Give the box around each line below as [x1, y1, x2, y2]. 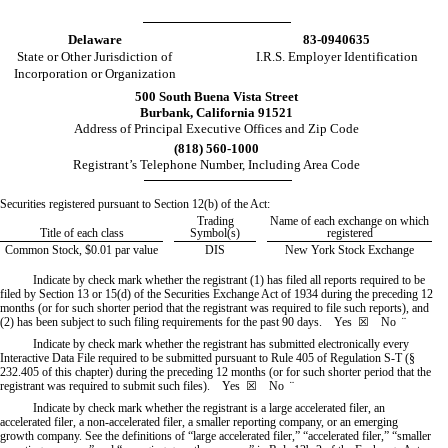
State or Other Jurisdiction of [17, 49, 172, 65]
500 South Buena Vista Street [135, 88, 298, 104]
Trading [196, 213, 234, 228]
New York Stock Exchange [285, 242, 414, 257]
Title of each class [39, 225, 124, 240]
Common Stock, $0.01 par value [5, 242, 158, 257]
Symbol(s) [190, 225, 240, 240]
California [196, 104, 255, 120]
